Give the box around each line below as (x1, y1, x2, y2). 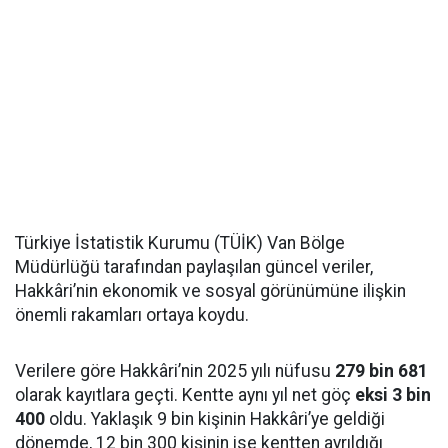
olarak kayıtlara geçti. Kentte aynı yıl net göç (15, 385, 355, 406)
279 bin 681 (335, 361, 428, 382)
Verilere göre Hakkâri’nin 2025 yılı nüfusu (15, 361, 335, 382)
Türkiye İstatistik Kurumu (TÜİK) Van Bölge (15, 233, 345, 254)
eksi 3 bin (355, 385, 431, 406)
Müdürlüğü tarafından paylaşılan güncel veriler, (15, 257, 373, 278)
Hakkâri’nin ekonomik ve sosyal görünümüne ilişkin (15, 281, 406, 302)
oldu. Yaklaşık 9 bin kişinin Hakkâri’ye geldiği (45, 409, 385, 430)
